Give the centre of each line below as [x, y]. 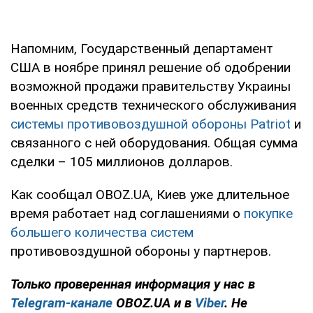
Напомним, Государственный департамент [142, 49]
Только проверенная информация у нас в [133, 284]
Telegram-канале [61, 303]
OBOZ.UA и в [154, 303]
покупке [268, 214]
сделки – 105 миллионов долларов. [122, 162]
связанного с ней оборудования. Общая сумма [154, 143]
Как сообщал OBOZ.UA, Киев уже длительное [150, 195]
